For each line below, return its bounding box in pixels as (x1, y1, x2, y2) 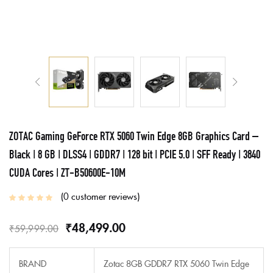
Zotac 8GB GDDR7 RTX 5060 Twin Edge (104, 257, 249, 270)
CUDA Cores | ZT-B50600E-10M (9, 163, 126, 180)
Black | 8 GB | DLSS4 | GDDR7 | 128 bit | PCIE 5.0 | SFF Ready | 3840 (9, 144, 260, 161)
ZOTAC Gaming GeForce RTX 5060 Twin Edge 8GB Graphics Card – (9, 126, 258, 143)
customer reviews (69, 190, 137, 203)
